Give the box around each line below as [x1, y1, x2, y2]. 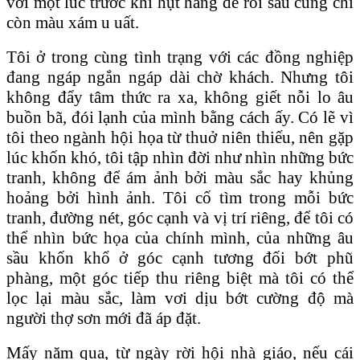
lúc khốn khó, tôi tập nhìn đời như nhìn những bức [6, 147, 354, 167]
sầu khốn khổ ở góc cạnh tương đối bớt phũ [6, 247, 354, 268]
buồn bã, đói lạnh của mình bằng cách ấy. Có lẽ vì [6, 107, 354, 127]
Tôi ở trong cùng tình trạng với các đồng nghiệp [6, 47, 354, 67]
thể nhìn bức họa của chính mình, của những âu [6, 227, 354, 247]
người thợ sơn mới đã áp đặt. [6, 308, 205, 328]
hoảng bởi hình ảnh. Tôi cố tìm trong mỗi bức [6, 187, 354, 207]
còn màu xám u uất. [6, 12, 143, 32]
